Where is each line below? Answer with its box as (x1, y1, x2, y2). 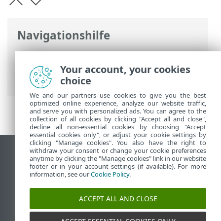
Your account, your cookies (60, 63, 190, 76)
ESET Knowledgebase (15, 175, 106, 187)
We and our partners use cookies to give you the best (30, 91, 206, 100)
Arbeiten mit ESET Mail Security (17, 61, 153, 74)
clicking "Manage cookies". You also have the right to (30, 138, 206, 147)
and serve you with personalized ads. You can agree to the (30, 107, 206, 115)
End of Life (15, 162, 60, 175)
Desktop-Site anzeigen (15, 150, 112, 163)
